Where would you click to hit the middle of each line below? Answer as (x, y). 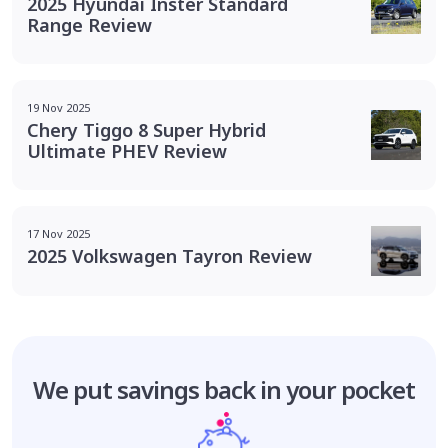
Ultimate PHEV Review (127, 150)
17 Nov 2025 (58, 234)
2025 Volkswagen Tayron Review (169, 256)
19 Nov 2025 (58, 107)
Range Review (89, 24)
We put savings (119, 389)
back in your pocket (309, 389)
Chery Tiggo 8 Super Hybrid (146, 129)
